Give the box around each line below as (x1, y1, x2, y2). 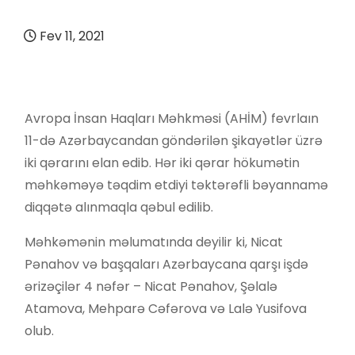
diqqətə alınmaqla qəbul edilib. (25, 197, 213, 216)
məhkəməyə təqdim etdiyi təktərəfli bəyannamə (25, 175, 328, 194)
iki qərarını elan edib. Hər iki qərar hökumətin (25, 153, 300, 172)
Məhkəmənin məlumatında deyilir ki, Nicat (25, 232, 283, 251)
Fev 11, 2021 (36, 26, 105, 45)
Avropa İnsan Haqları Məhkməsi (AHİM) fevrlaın (25, 109, 319, 128)
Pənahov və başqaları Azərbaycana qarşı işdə (25, 254, 308, 273)
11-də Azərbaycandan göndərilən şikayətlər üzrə (25, 131, 323, 150)
